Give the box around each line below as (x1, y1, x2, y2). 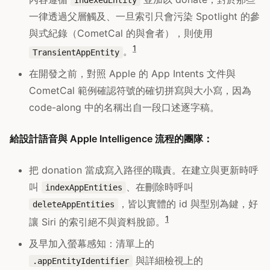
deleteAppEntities (33, 199, 115, 209)
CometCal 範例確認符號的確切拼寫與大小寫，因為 (29, 84, 251, 96)
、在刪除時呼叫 (126, 180, 193, 193)
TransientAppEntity (33, 47, 119, 57)
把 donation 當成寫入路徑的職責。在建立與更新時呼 (29, 163, 259, 176)
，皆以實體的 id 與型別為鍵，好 (118, 197, 258, 210)
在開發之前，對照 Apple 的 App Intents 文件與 (29, 67, 236, 80)
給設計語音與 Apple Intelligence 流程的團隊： (10, 132, 213, 145)
